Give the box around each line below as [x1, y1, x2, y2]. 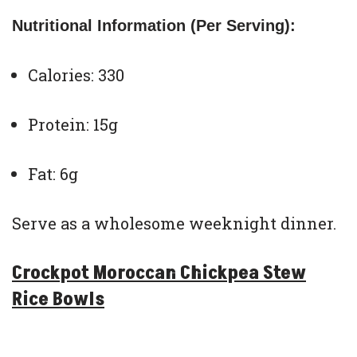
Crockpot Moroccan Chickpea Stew [12, 259, 306, 286]
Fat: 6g [28, 163, 78, 184]
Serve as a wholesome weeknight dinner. [12, 212, 336, 233]
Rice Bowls [12, 285, 104, 312]
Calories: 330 [28, 64, 124, 85]
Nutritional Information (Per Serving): [12, 16, 296, 34]
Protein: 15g [28, 113, 118, 135]
